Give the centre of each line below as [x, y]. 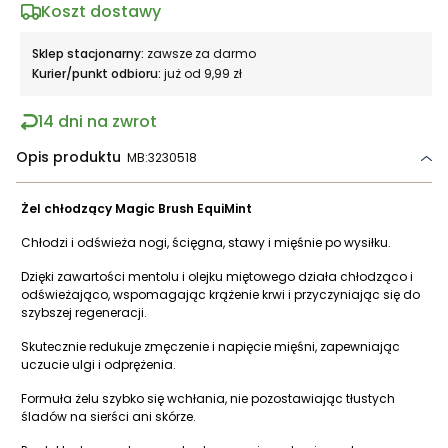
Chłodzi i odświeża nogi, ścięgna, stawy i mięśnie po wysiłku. [206, 243]
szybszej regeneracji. [84, 313]
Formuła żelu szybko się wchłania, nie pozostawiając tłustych [208, 399]
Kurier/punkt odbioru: [98, 74]
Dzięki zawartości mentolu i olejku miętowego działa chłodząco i [217, 277]
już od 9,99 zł [203, 74]
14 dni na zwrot [97, 122]
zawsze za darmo [201, 54]
